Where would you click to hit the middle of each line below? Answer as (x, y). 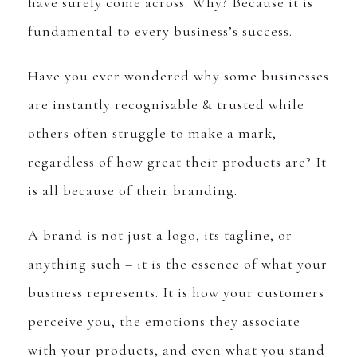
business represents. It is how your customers (176, 293)
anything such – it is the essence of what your (178, 264)
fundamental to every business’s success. (160, 31)
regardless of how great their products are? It (177, 162)
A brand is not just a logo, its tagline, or (160, 235)
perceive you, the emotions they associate (164, 322)
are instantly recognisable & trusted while (166, 105)
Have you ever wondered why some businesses (178, 76)
